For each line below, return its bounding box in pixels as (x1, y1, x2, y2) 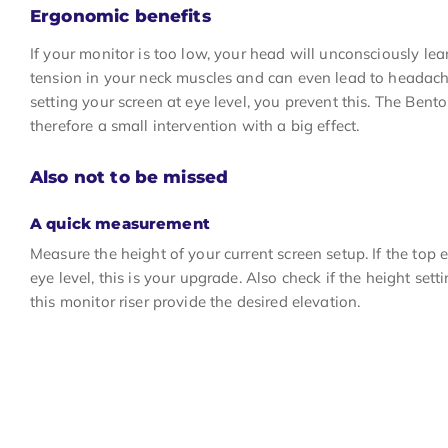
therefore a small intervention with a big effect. (30, 115, 360, 135)
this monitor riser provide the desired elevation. (30, 291, 361, 311)
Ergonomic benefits (30, 6, 211, 26)
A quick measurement (30, 213, 210, 233)
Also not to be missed (30, 166, 229, 187)
